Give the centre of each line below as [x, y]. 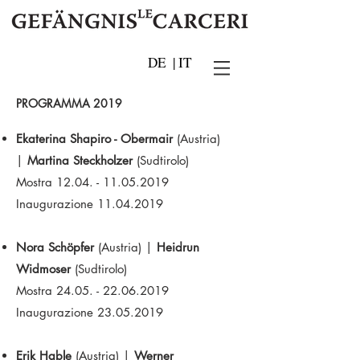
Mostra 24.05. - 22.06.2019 [94, 290]
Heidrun [178, 247]
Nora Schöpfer [57, 247]
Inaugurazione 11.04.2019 [90, 204]
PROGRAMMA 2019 [69, 103]
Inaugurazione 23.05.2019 [90, 312]
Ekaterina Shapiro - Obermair [96, 139]
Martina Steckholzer [82, 160]
